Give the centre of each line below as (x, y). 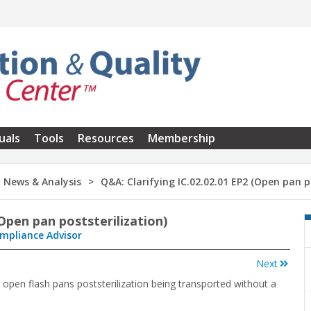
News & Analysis (42, 182)
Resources (106, 138)
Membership (182, 138)
